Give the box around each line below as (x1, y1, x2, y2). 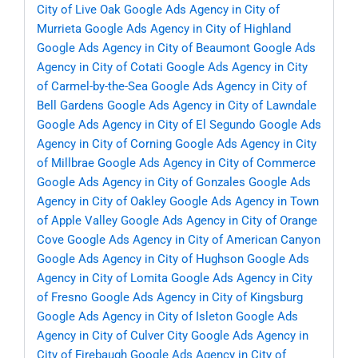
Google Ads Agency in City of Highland (85, 22, 291, 37)
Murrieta (37, 22, 82, 37)
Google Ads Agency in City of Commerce (97, 156, 316, 171)
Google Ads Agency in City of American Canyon (67, 233, 320, 248)
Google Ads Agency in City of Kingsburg (91, 290, 303, 305)
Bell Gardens (37, 98, 104, 113)
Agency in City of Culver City (37, 328, 188, 344)
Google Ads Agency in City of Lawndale (107, 98, 316, 113)
